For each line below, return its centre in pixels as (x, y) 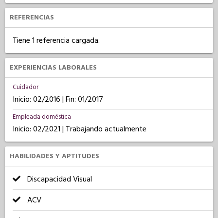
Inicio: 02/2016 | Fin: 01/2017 (58, 99)
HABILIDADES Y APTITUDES (54, 156)
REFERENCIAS (32, 18)
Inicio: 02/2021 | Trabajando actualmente (80, 129)
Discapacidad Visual (59, 179)
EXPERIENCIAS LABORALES (53, 68)
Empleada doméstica (42, 117)
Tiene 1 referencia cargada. (56, 40)
